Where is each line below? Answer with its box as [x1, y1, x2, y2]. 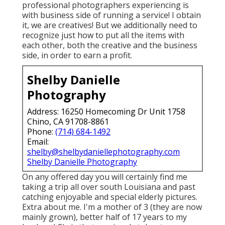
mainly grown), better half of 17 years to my [22, 211, 187, 223]
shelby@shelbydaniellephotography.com [27, 146, 180, 158]
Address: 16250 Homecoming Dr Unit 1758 [27, 106, 185, 118]
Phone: [27, 126, 55, 138]
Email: [27, 136, 49, 148]
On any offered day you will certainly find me [22, 171, 187, 183]
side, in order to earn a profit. [22, 50, 132, 61]
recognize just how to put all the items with [22, 30, 184, 41]
